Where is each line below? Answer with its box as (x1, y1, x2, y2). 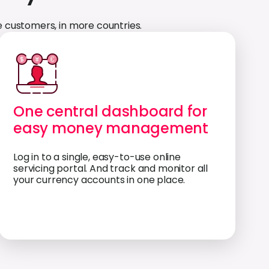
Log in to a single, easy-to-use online (13, 150, 181, 164)
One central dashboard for (13, 101, 208, 121)
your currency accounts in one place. (13, 173, 186, 187)
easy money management (13, 118, 208, 138)
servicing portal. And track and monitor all (13, 162, 208, 175)
